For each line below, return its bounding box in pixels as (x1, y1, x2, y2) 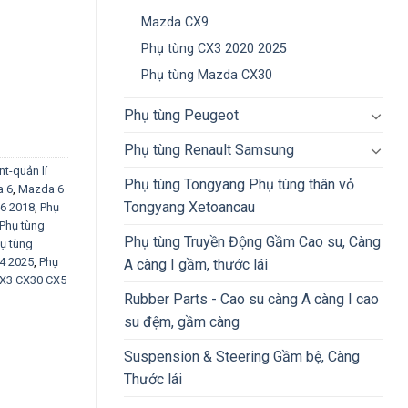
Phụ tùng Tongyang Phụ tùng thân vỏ (124, 176, 354, 194)
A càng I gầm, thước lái (124, 256, 268, 274)
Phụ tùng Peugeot (124, 107, 239, 125)
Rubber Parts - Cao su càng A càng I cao (124, 291, 379, 309)
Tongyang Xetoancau (124, 199, 255, 217)
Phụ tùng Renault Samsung (124, 141, 294, 159)
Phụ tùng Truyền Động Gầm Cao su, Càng (124, 233, 381, 251)
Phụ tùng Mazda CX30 (141, 67, 272, 84)
